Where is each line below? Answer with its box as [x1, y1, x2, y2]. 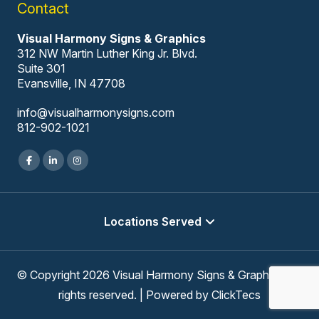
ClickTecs [211, 287, 261, 302]
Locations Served [103, 214, 202, 229]
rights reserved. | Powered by [58, 287, 211, 302]
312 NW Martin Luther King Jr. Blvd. [16, 46, 197, 61]
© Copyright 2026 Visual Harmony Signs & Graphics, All [16, 267, 303, 282]
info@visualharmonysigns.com [16, 105, 174, 120]
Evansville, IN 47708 [16, 75, 125, 90]
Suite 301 [16, 61, 66, 75]
